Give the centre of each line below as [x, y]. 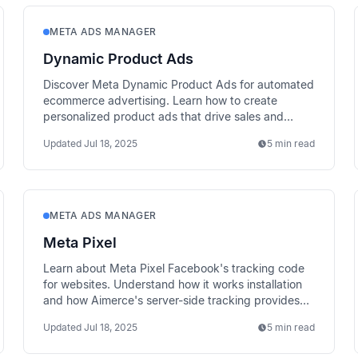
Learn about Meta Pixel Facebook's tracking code [174, 268]
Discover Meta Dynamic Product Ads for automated [179, 84]
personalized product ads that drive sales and [164, 116]
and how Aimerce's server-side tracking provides [172, 300]
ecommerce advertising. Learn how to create [161, 100]
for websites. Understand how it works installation [173, 284]
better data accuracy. [100, 316]
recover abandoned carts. [111, 132]
